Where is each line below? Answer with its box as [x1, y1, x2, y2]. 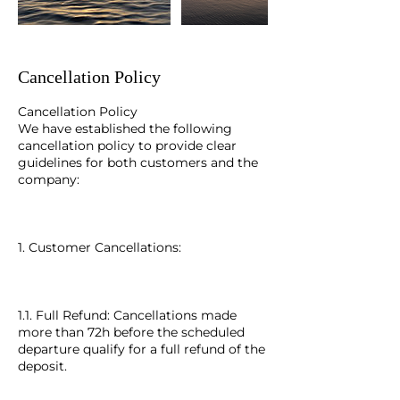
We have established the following [18, 121, 232, 137]
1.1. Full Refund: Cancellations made [18, 307, 237, 323]
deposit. [18, 358, 67, 374]
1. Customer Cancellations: [18, 239, 181, 255]
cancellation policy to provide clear [18, 137, 237, 154]
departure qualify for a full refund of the [18, 341, 265, 357]
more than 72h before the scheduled [18, 324, 245, 340]
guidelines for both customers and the [18, 154, 258, 171]
